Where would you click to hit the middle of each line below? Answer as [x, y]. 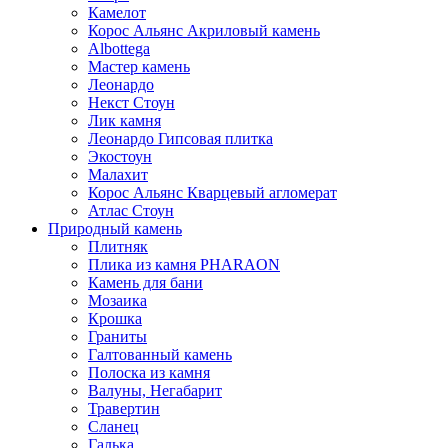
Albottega [119, 48]
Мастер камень [139, 66]
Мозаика [117, 300]
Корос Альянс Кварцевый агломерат [212, 192]
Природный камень [115, 228]
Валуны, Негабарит [155, 390]
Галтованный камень [160, 354]
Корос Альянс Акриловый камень [204, 30]
